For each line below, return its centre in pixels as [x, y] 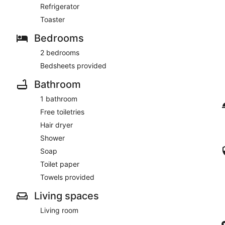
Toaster [52, 19]
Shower [52, 138]
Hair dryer [57, 125]
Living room [59, 210]
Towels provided [67, 177]
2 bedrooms [60, 52]
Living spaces [67, 196]
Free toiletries [62, 111]
